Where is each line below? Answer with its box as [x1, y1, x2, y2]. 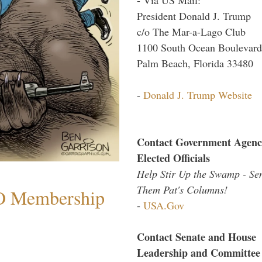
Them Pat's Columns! [137, 182, 227, 196]
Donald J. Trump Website [143, 87, 252, 102]
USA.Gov [143, 198, 184, 212]
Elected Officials [137, 150, 210, 166]
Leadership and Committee [137, 244, 260, 260]
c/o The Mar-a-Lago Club [137, 24, 246, 39]
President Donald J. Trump [137, 8, 251, 23]
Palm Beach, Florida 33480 [137, 56, 253, 70]
